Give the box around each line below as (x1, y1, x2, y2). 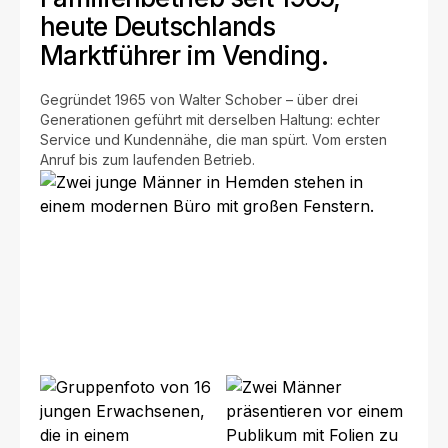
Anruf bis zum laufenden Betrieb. (40, 151, 255, 169)
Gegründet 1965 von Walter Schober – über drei (40, 91, 358, 109)
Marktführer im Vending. (40, 40, 328, 72)
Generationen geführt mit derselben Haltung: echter (40, 111, 380, 129)
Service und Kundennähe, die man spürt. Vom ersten (40, 131, 387, 149)
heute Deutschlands (40, 11, 276, 43)
